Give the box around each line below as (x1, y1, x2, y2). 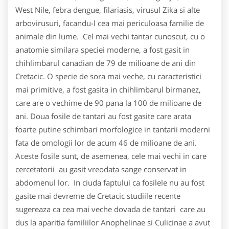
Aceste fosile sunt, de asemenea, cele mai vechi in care (15, 150, 207, 161)
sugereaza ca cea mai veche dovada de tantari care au (15, 203, 205, 214)
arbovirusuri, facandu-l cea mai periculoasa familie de (15, 17, 204, 28)
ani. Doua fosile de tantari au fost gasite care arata (15, 110, 191, 121)
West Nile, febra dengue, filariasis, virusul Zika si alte (15, 4, 200, 15)
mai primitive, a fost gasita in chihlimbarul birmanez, (15, 84, 201, 95)
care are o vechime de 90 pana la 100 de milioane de (15, 97, 201, 108)
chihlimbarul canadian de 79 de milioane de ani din (15, 57, 196, 68)
